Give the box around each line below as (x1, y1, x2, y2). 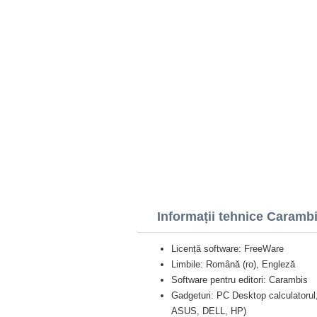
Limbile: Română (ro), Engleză (171, 259, 295, 270)
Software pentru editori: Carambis (171, 275, 308, 285)
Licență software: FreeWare (171, 243, 284, 254)
